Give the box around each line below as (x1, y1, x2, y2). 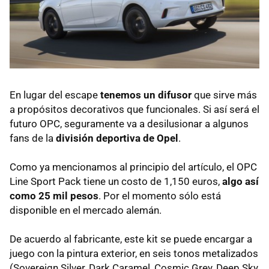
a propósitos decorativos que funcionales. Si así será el (10, 103, 259, 116)
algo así (222, 175, 259, 188)
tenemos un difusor (100, 89, 192, 101)
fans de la (10, 132, 56, 145)
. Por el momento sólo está (98, 190, 221, 202)
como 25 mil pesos (10, 190, 98, 202)
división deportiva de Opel (56, 132, 178, 145)
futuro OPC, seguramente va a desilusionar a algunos (10, 118, 249, 130)
